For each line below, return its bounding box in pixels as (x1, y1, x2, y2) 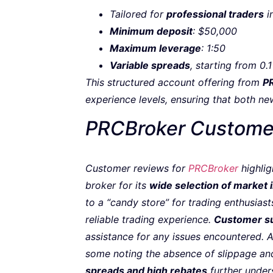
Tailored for (110, 8, 166, 21)
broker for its (85, 179, 149, 191)
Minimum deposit (110, 25, 193, 38)
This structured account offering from (85, 76, 263, 89)
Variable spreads (110, 59, 190, 72)
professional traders (166, 8, 264, 21)
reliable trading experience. (85, 213, 214, 225)
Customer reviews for (85, 161, 188, 174)
